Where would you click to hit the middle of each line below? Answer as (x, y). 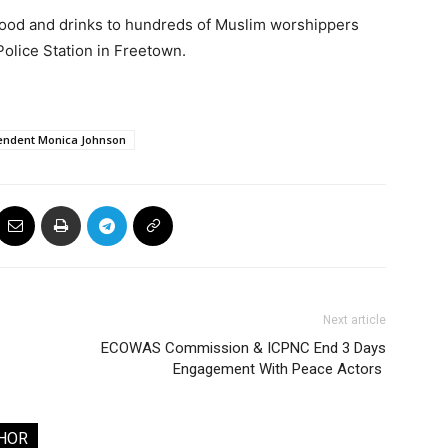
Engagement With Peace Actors (279, 369)
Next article (354, 320)
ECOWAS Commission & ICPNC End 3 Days (243, 348)
